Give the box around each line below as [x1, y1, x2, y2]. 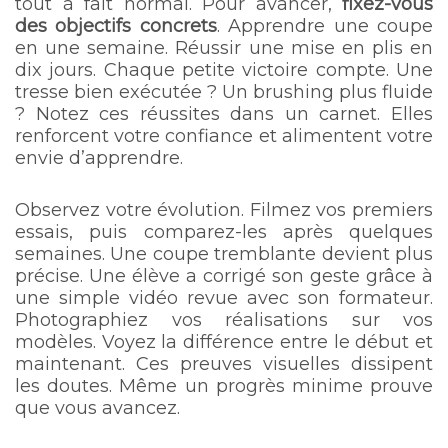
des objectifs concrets [15, 14, 217, 37]
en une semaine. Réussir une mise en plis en [15, 36, 433, 59]
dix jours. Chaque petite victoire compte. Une [15, 58, 433, 81]
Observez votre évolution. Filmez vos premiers [15, 198, 433, 221]
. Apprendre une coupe [216, 14, 434, 37]
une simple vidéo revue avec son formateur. [15, 286, 433, 309]
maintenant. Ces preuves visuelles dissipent [15, 352, 433, 375]
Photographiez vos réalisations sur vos [15, 308, 433, 331]
